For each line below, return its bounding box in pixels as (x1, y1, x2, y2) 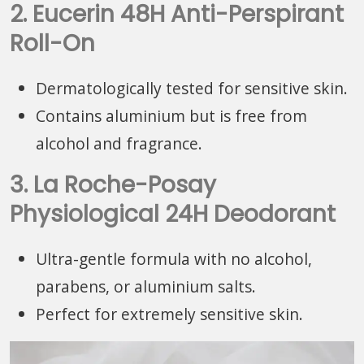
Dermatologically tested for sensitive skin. (36, 76, 348, 99)
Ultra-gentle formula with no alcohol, (36, 247, 312, 270)
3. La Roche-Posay (10, 168, 216, 201)
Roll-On (10, 27, 95, 59)
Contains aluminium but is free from (36, 104, 307, 127)
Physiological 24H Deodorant (10, 197, 336, 230)
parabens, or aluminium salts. (36, 275, 256, 297)
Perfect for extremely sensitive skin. (36, 302, 303, 325)
